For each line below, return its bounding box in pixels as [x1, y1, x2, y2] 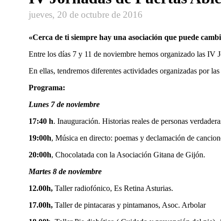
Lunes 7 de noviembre [29, 100, 100, 109]
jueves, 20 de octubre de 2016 [29, 9, 143, 20]
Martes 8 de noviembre [29, 167, 102, 176]
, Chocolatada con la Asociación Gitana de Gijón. [51, 150, 205, 159]
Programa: [29, 83, 65, 92]
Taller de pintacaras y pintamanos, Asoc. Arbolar [55, 200, 206, 209]
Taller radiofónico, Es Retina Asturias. [53, 184, 173, 192]
